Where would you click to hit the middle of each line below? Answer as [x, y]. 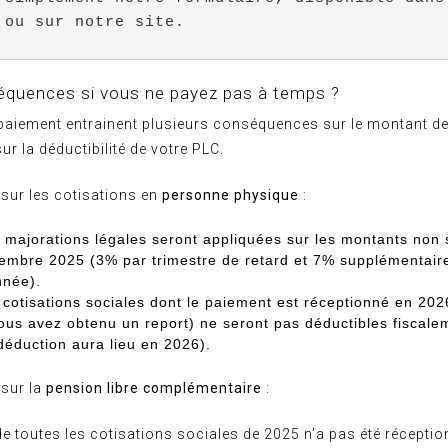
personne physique [230, 195]
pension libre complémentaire [154, 388]
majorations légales [76, 239]
